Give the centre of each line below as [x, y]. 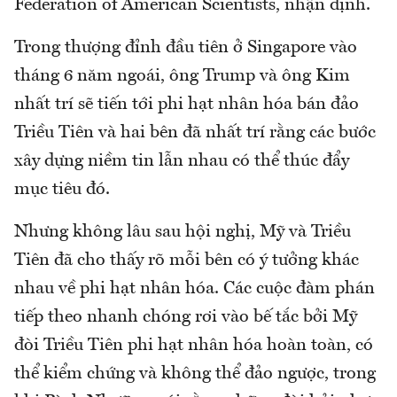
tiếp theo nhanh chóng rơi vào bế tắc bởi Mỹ [186, 317]
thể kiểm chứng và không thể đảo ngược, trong [195, 374]
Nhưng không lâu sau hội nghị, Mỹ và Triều [183, 232]
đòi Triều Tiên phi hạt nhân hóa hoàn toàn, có [194, 345]
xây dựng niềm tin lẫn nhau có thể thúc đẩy [182, 161]
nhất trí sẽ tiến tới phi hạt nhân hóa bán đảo [187, 104]
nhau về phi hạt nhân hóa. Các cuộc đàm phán [195, 288]
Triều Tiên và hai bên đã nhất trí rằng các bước [195, 132]
